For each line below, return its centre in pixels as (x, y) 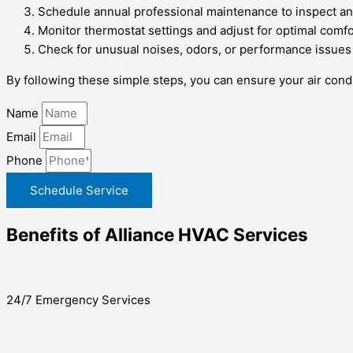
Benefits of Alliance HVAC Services (157, 234)
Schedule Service (79, 191)
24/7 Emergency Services (78, 300)
